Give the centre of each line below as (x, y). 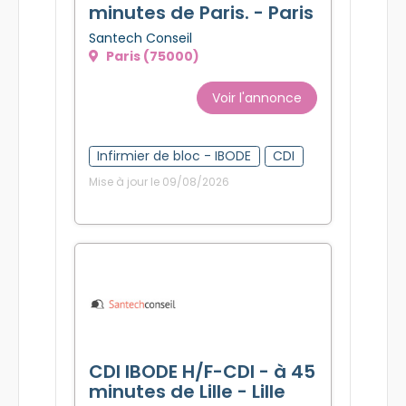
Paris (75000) (151, 56)
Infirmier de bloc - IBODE (174, 155)
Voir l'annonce (257, 97)
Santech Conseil (140, 38)
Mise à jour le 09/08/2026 (159, 181)
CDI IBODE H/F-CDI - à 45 (202, 371)
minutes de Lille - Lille (187, 391)
